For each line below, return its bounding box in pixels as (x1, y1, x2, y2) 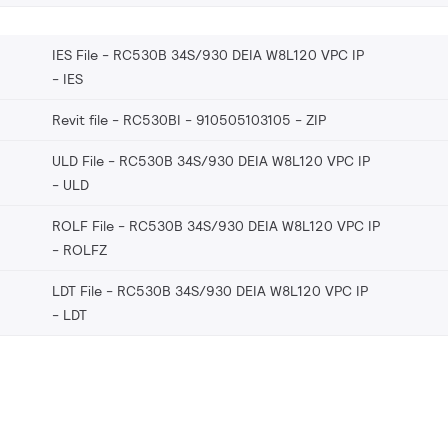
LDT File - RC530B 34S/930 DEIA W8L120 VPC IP (52, 281, 368, 300)
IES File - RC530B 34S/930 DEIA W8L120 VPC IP (52, 45, 364, 64)
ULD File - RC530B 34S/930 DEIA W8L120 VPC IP (52, 151, 370, 170)
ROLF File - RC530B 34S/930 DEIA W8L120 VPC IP (52, 216, 380, 235)
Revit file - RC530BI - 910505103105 (52, 110, 291, 129)
